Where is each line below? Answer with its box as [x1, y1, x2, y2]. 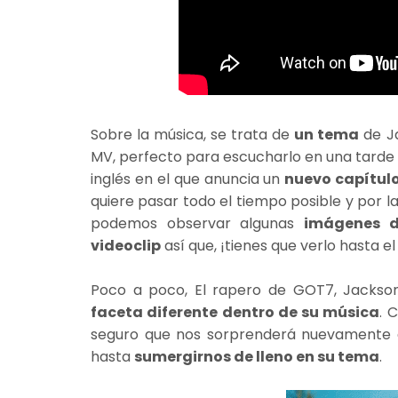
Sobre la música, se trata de [91, 123, 295, 145]
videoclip [91, 235, 161, 256]
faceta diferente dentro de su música [91, 301, 380, 322]
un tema [294, 123, 360, 145]
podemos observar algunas [91, 212, 304, 234]
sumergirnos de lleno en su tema [134, 346, 379, 367]
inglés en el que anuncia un [91, 168, 285, 189]
